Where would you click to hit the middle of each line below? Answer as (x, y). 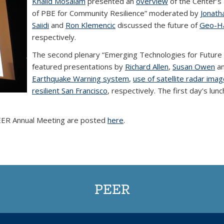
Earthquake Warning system (80, 78)
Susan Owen (194, 66)
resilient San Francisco (70, 90)
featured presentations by (78, 66)
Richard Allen (147, 66)
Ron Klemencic (90, 25)
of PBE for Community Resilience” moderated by (116, 13)
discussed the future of (157, 25)
